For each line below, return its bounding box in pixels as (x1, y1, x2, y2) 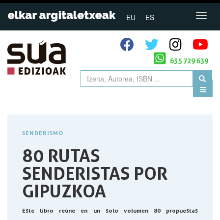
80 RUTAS (22, 145, 100, 167)
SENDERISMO (22, 129, 63, 137)
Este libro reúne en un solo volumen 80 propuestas (22, 207, 198, 215)
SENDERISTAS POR (22, 163, 167, 185)
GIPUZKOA (22, 180, 106, 202)
